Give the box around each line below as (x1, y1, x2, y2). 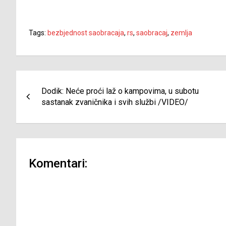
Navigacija (16, 71, 90, 90)
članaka (16, 91, 72, 111)
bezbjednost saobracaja (47, 29, 124, 37)
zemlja (171, 29, 192, 37)
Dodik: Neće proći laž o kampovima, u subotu (41, 86, 199, 96)
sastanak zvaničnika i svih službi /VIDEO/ (41, 97, 188, 107)
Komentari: (29, 156, 87, 171)
